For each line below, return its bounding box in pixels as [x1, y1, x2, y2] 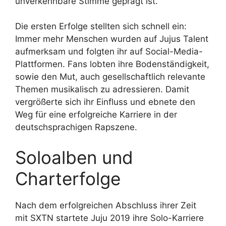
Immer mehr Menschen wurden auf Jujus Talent [15, 34, 208, 44]
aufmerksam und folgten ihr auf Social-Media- [15, 46, 203, 57]
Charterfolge [15, 167, 121, 189]
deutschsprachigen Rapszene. [15, 122, 137, 133]
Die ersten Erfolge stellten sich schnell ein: [15, 21, 187, 32]
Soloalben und [15, 146, 133, 168]
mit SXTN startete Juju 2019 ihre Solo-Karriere [15, 212, 204, 223]
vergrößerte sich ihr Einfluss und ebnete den [15, 97, 195, 107]
